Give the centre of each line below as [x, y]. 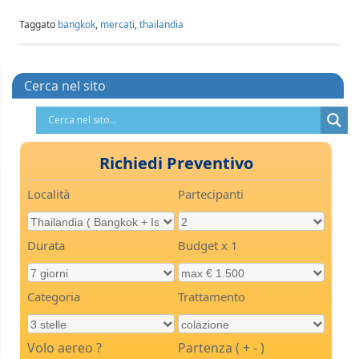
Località [48, 194]
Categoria [54, 296]
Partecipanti [210, 194]
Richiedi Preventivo [176, 163]
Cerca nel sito [65, 85]
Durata [46, 245]
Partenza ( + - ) [221, 347]
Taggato [38, 24]
